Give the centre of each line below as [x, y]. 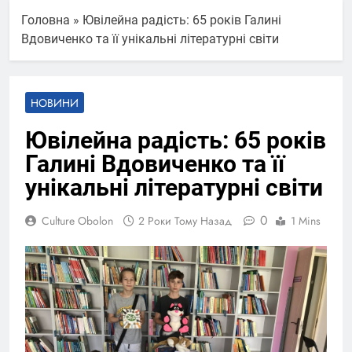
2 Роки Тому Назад [185, 220]
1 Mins [306, 220]
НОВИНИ [55, 103]
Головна [46, 20]
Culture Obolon [77, 220]
